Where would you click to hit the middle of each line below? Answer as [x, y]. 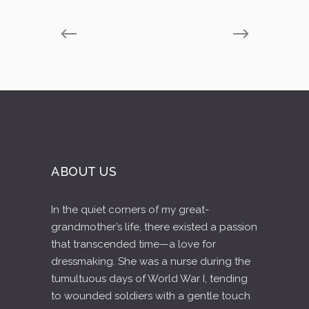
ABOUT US [84, 171]
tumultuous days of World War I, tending [149, 279]
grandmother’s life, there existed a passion [154, 227]
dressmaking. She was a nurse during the [151, 261]
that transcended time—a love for [133, 244]
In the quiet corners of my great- [130, 210]
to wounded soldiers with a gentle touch [151, 296]
